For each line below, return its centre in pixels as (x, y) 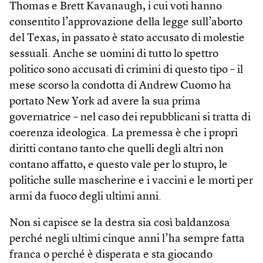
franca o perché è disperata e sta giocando (111, 255)
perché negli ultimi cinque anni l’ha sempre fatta (127, 239)
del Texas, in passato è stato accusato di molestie (127, 38)
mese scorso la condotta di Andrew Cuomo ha (120, 86)
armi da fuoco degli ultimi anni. (85, 197)
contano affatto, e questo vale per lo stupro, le (119, 165)
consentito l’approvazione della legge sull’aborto (126, 22)
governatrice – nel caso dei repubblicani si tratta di (130, 117)
